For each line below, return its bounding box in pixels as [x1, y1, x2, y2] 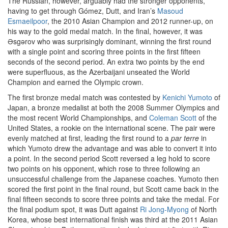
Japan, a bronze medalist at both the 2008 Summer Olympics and [8, 102, 219, 112]
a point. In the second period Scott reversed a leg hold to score [8, 153, 210, 163]
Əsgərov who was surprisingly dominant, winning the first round [8, 36, 211, 46]
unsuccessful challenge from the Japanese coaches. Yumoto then [8, 174, 219, 184]
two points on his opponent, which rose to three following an [8, 163, 200, 174]
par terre [171, 133, 199, 143]
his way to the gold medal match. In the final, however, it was [8, 26, 203, 36]
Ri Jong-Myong [140, 204, 189, 214]
